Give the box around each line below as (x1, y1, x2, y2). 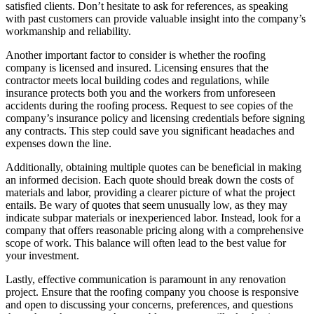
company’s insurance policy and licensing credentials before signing (6, 112, 305, 125)
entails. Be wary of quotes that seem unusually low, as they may (6, 199, 287, 212)
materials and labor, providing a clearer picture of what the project (6, 186, 295, 199)
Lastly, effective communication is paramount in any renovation (6, 273, 286, 286)
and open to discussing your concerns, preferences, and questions (6, 299, 293, 311)
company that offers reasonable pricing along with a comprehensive (6, 224, 303, 237)
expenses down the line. (6, 137, 111, 150)
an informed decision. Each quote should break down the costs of (6, 174, 294, 186)
